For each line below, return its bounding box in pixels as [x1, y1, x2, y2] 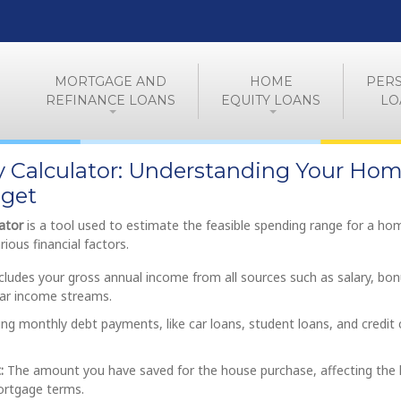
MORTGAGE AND [55, 73, 166, 90]
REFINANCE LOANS [46, 91, 175, 108]
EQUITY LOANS [221, 91, 320, 108]
